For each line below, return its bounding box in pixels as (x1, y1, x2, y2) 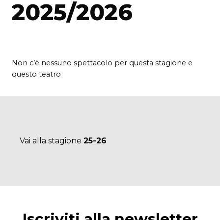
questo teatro (12, 69, 61, 79)
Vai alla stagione (20, 136, 83, 145)
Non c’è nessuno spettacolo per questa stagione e (12, 58, 192, 67)
